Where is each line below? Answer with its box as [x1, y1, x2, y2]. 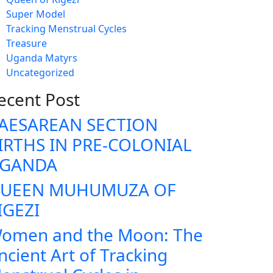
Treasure [6, 37, 47, 50]
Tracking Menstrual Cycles [6, 22, 127, 35]
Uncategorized [6, 66, 74, 79]
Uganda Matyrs [6, 51, 77, 65]
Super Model [6, 7, 65, 21]
